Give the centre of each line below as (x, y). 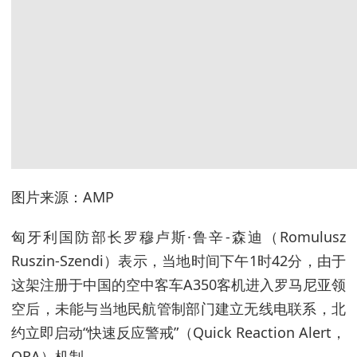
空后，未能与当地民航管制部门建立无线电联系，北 (178, 308)
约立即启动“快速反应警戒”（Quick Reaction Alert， (178, 332)
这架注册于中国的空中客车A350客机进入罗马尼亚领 (178, 284)
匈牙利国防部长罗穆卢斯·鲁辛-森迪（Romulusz (178, 237)
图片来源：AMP (63, 197)
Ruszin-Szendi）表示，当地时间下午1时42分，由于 (178, 261)
